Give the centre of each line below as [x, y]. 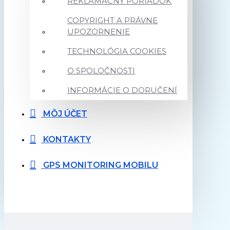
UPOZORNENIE [99, 32]
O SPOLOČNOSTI [101, 71]
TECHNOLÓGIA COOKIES [117, 51]
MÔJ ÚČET [65, 114]
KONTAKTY [67, 139]
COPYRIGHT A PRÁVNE [112, 20]
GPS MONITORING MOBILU [101, 165]
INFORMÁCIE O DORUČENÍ [122, 90]
